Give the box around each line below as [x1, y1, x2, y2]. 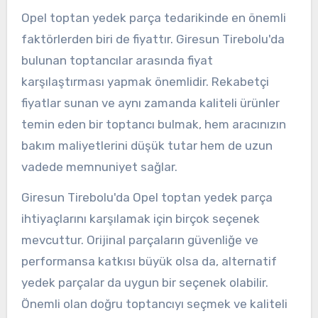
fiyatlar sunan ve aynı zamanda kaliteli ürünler [21, 96, 280, 111]
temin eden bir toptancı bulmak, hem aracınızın [21, 117, 286, 132]
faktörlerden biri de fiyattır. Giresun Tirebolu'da [21, 32, 285, 47]
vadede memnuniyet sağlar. [21, 160, 177, 175]
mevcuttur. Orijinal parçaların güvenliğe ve [21, 233, 258, 248]
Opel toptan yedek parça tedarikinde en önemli [21, 11, 286, 26]
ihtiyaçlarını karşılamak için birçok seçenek [21, 212, 260, 226]
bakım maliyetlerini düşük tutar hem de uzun [21, 138, 273, 153]
